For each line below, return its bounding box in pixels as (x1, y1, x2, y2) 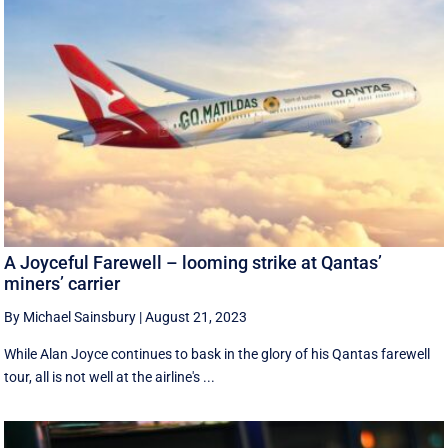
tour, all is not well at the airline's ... (4, 369, 216, 386)
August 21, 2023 (145, 309, 248, 326)
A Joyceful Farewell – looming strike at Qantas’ (4, 252, 383, 274)
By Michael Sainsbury (4, 309, 137, 326)
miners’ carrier (4, 273, 121, 295)
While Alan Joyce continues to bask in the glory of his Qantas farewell (4, 346, 431, 363)
